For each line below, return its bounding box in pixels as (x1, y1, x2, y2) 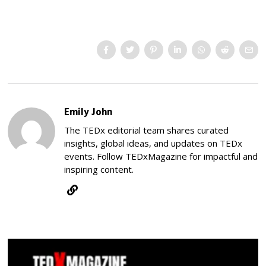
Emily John (64, 105, 113, 121)
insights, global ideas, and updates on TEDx (64, 137, 243, 149)
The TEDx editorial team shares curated (64, 123, 229, 136)
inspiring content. (64, 163, 134, 175)
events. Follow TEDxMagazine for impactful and (64, 150, 258, 162)
